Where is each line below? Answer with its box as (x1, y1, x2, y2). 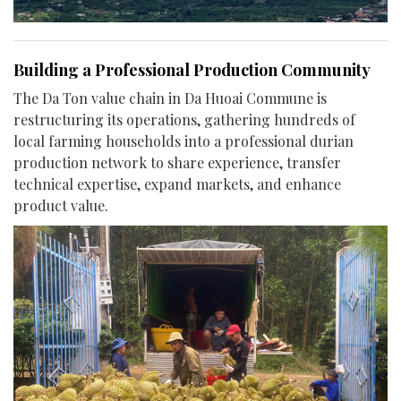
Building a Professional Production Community (13, 59, 371, 81)
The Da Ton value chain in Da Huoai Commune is (13, 89, 327, 108)
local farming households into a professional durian (13, 132, 354, 151)
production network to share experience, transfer (13, 153, 341, 173)
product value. (13, 196, 108, 216)
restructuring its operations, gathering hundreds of (13, 110, 355, 130)
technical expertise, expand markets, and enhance (13, 175, 341, 194)
